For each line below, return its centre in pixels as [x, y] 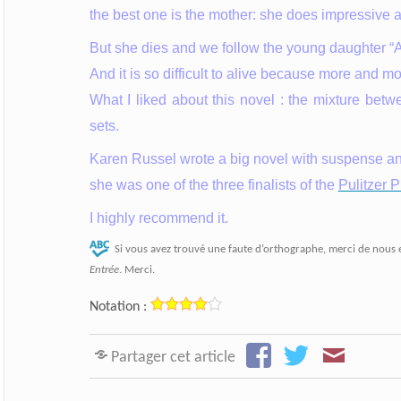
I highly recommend [153, 218]
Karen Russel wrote [154, 158]
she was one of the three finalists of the [213, 184]
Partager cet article [173, 357]
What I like [124, 99]
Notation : [118, 307]
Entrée [104, 269]
